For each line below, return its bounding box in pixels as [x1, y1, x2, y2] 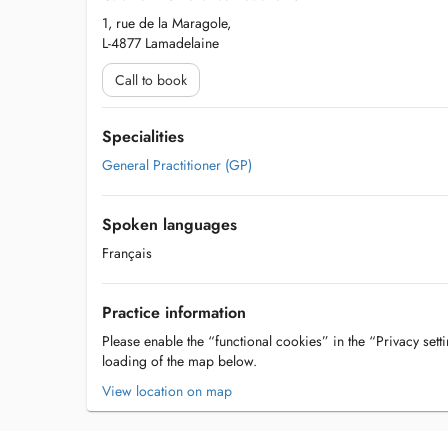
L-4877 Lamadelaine [102, 33, 219, 53]
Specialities [102, 125, 184, 148]
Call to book [115, 70, 187, 90]
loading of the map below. [102, 351, 257, 371]
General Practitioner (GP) [102, 155, 252, 175]
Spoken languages [102, 213, 237, 236]
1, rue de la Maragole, [102, 13, 231, 33]
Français [102, 243, 152, 263]
